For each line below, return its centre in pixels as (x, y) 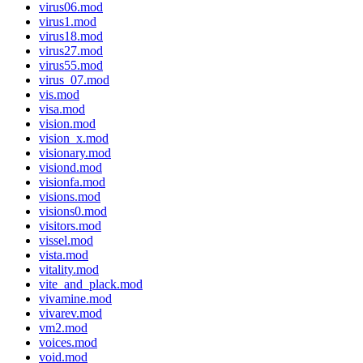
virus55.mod (71, 66)
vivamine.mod (75, 299)
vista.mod (64, 255)
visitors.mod (70, 226)
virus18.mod (71, 36)
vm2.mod (63, 328)
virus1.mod (68, 22)
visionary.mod (75, 153)
